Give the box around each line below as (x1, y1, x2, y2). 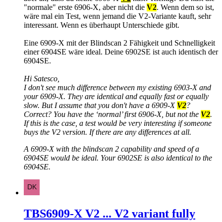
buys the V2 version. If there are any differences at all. (24, 127, 191, 136)
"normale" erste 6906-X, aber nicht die (24, 2, 147, 11)
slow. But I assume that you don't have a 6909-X (24, 101, 177, 110)
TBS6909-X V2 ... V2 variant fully (24, 207, 195, 220)
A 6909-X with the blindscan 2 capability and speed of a (24, 144, 199, 153)
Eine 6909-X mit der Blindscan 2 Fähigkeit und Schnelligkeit (24, 38, 215, 47)
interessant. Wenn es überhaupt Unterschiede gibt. (24, 20, 179, 29)
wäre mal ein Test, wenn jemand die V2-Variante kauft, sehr (24, 11, 211, 20)
